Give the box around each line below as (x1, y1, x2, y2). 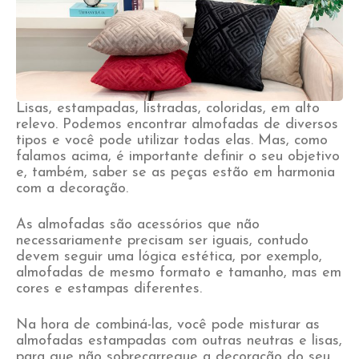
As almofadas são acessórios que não (16, 217, 260, 232)
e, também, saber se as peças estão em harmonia (16, 165, 335, 180)
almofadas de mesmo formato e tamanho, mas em (16, 265, 341, 280)
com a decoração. (16, 181, 128, 196)
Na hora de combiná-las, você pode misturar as (16, 317, 320, 333)
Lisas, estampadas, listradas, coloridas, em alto (16, 101, 320, 116)
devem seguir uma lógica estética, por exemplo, (16, 249, 322, 264)
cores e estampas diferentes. (16, 281, 202, 296)
